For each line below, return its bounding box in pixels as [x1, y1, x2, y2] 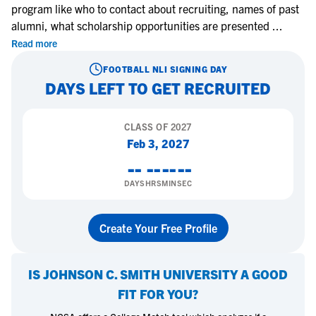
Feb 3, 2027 [126, 136, 190, 150]
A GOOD [238, 266, 288, 282]
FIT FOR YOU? [118, 286, 198, 302]
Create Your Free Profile [99, 221, 217, 235]
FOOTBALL [103, 63, 150, 74]
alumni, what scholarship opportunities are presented [11, 18, 272, 32]
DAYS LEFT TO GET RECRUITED [45, 78, 271, 97]
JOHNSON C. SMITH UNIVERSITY [43, 266, 238, 282]
